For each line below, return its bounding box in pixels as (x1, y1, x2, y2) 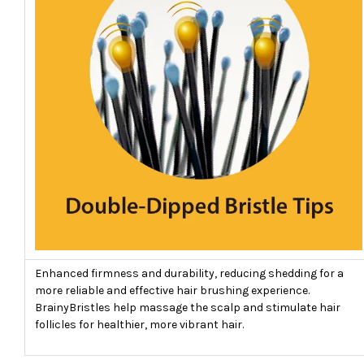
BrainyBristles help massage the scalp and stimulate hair (35, 300, 340, 314)
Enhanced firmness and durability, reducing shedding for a (35, 266, 344, 280)
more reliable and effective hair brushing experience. (35, 283, 310, 297)
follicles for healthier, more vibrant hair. (35, 317, 244, 331)
